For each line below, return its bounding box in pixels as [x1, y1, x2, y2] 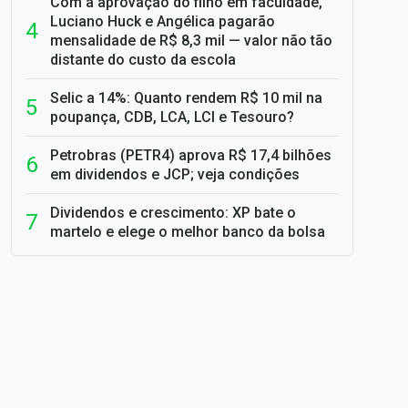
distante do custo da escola [50, 51, 236, 68]
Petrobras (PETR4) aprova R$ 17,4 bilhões [50, 147, 331, 164]
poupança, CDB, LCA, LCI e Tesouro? [50, 108, 294, 126]
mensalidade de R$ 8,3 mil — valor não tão [50, 32, 332, 49]
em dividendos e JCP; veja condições [50, 166, 300, 183]
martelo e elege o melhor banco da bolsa [50, 223, 325, 240]
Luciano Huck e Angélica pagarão [50, 13, 275, 30]
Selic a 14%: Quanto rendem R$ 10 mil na [50, 89, 322, 107]
